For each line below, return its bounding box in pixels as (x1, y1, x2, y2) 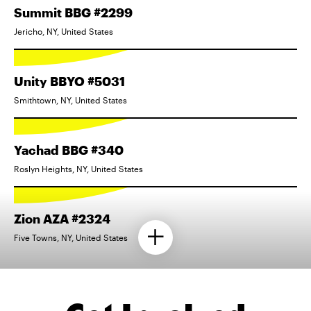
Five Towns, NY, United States (14, 232, 128, 242)
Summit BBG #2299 (14, 4, 133, 20)
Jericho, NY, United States (14, 26, 113, 36)
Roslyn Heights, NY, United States (14, 163, 143, 174)
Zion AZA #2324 (14, 210, 110, 226)
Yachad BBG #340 (14, 142, 124, 158)
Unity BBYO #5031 (14, 73, 125, 89)
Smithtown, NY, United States (14, 94, 127, 105)
